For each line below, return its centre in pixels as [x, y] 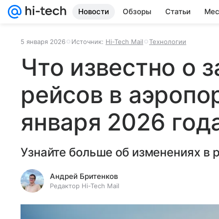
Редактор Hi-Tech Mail [85, 186]
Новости [94, 11]
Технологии [168, 42]
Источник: [88, 42]
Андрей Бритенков [84, 176]
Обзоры [137, 11]
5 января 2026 [43, 42]
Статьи [178, 11]
